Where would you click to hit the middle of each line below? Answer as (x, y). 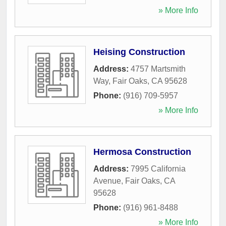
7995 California (158, 168)
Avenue (107, 181)
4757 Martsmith (158, 69)
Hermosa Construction (142, 152)
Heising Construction (139, 52)
